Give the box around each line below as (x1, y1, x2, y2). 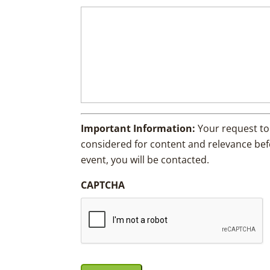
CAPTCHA (81, 178, 125, 192)
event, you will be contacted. (81, 153, 210, 166)
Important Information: (81, 122, 198, 135)
